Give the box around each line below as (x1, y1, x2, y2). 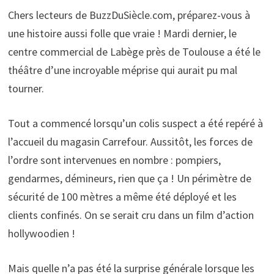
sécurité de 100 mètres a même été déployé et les (7, 189, 237, 204)
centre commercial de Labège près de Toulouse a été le (7, 44, 261, 59)
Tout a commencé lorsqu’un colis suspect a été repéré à (7, 116, 263, 130)
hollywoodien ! (7, 226, 75, 240)
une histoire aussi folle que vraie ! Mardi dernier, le (7, 26, 237, 40)
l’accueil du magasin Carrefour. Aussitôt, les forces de (7, 134, 253, 149)
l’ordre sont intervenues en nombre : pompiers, (7, 152, 221, 167)
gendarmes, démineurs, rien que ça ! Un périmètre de (7, 171, 251, 185)
